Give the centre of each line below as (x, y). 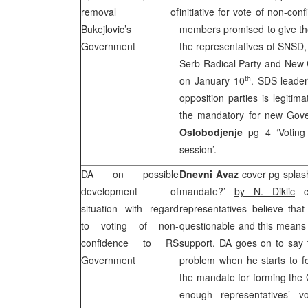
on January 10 (212, 80)
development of (130, 191)
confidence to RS (130, 243)
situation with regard (130, 208)
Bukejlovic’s (106, 29)
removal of (130, 12)
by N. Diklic (265, 191)
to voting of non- (130, 225)
